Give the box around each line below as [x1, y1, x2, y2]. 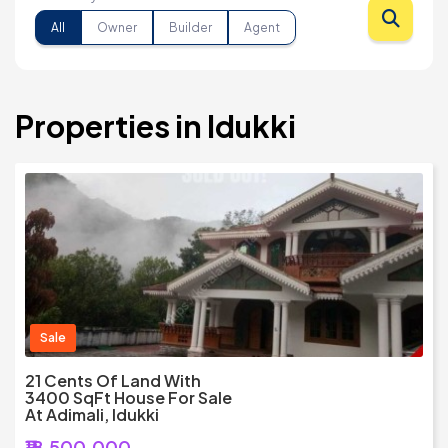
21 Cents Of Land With [25, 370, 201, 392]
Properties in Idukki [15, 107, 296, 146]
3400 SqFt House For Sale [25, 387, 232, 409]
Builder [169, 19, 212, 35]
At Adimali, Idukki [25, 404, 159, 426]
